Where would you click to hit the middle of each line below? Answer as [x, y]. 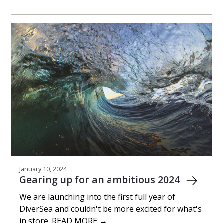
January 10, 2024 [43, 169]
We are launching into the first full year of [97, 197]
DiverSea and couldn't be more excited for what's [111, 209]
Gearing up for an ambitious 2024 [101, 180]
